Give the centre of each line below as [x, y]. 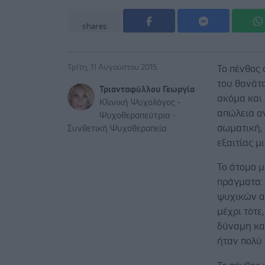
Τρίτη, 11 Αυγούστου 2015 [112, 68]
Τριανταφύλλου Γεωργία [147, 90]
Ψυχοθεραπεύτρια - [138, 116]
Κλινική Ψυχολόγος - [140, 103]
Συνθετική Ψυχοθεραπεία [117, 129]
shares [95, 27]
